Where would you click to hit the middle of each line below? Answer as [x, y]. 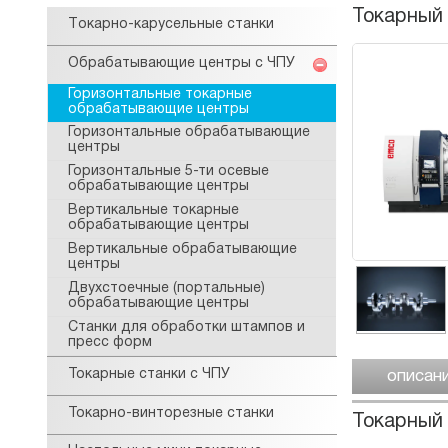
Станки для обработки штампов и [186, 327]
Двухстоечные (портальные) [166, 288]
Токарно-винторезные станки [171, 413]
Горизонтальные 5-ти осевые [168, 172]
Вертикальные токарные [153, 211]
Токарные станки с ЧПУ [149, 374]
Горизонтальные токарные [160, 94]
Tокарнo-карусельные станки [171, 24]
